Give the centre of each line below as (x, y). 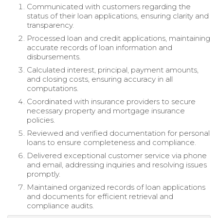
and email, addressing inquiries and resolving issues (117, 165)
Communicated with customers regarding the (109, 7)
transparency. (50, 25)
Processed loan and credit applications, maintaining (118, 38)
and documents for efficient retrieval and (100, 197)
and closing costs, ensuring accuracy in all (100, 79)
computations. (53, 89)
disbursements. (54, 57)
